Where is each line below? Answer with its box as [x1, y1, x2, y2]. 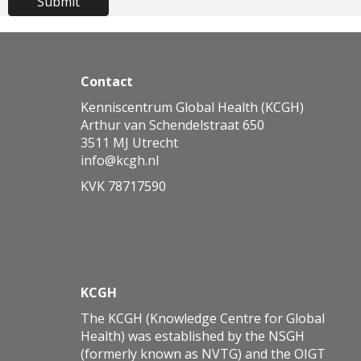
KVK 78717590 [81, 177, 166, 196]
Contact [81, 73, 133, 91]
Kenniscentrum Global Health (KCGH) [81, 98, 304, 117]
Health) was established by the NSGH [81, 327, 305, 346]
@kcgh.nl [105, 151, 159, 170]
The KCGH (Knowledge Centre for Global [81, 309, 325, 328]
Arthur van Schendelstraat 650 [81, 116, 264, 135]
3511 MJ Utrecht [81, 134, 178, 152]
